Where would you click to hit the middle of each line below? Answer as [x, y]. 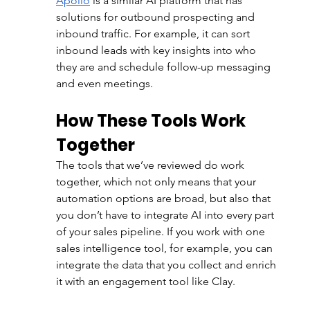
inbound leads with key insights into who [157, 51]
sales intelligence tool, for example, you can [165, 248]
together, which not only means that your [157, 182]
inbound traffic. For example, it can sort [154, 34]
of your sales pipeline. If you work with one [162, 232]
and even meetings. [106, 84]
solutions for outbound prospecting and [156, 17]
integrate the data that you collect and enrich [167, 265]
